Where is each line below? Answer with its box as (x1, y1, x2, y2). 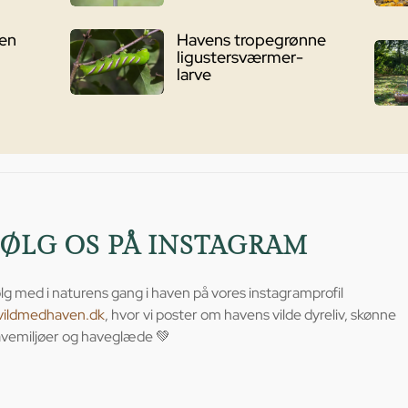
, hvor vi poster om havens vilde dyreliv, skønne (105, 304, 396, 324)
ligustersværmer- (176, 46, 303, 67)
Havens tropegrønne (176, 28, 326, 50)
